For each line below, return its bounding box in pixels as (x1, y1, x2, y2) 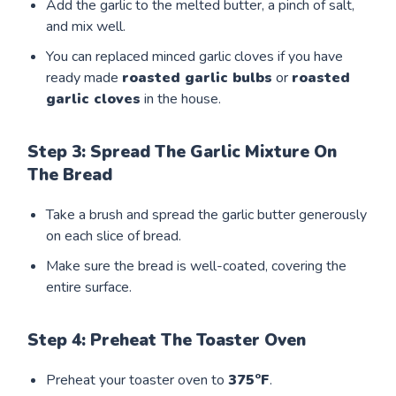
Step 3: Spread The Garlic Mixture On (27, 141, 338, 164)
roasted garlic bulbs (122, 68, 273, 88)
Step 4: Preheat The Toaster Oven (27, 329, 307, 353)
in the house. (141, 89, 222, 110)
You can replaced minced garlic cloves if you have (46, 47, 344, 67)
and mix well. (46, 17, 126, 37)
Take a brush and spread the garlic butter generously (46, 205, 368, 225)
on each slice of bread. (46, 226, 182, 247)
